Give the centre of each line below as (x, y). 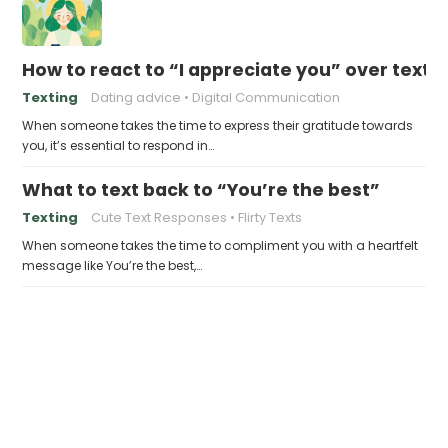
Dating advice (136, 97)
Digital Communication (266, 97)
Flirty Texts (270, 217)
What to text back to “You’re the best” (201, 190)
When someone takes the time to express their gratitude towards (218, 125)
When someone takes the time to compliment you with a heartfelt (220, 245)
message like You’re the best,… (112, 265)
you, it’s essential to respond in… (118, 145)
